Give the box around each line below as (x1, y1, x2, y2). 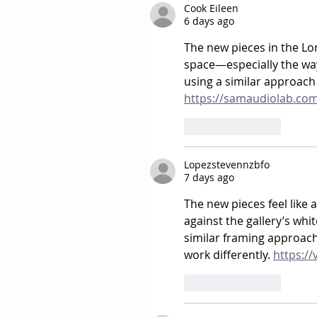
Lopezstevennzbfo (184, 158, 270, 172)
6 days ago (184, 14, 234, 28)
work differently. (184, 247, 273, 263)
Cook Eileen (184, 1, 238, 16)
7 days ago (184, 171, 234, 185)
